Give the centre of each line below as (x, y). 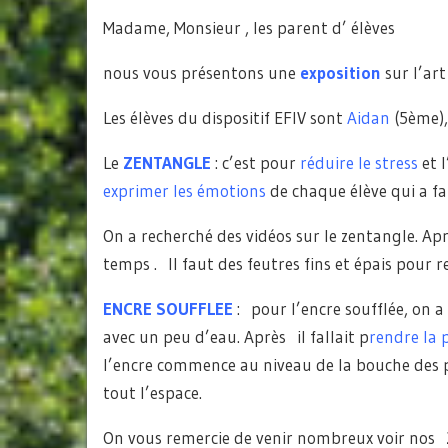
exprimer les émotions (184, 190)
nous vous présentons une (201, 72)
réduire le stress (357, 162)
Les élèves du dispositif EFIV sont (225, 117)
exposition (340, 72)
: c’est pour (253, 162)
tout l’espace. (152, 392)
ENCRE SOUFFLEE (168, 308)
